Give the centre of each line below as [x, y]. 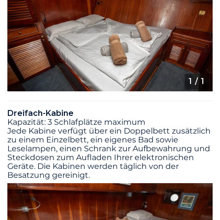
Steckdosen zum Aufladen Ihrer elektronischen [101, 158]
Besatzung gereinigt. [49, 175]
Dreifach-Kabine [41, 113]
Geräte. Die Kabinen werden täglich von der [93, 166]
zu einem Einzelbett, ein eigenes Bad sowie [93, 140]
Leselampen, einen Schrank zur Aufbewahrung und [109, 149]
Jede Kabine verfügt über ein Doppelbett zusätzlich [109, 131]
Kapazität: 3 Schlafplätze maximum [76, 122]
